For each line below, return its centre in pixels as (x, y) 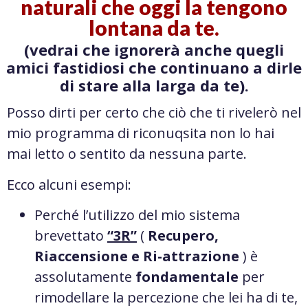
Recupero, (183, 236)
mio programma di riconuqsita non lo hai (141, 133)
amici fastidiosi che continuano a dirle (154, 68)
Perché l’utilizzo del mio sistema (137, 215)
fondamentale (187, 277)
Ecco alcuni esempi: (69, 184)
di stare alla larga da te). (154, 86)
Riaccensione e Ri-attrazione (137, 256)
